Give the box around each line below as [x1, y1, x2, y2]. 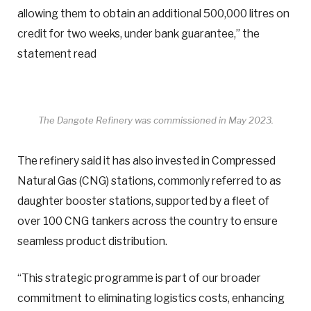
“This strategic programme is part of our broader [17, 271, 261, 285]
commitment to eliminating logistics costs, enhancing [17, 291, 285, 305]
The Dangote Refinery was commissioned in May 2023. [37, 115, 274, 126]
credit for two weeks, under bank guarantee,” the [17, 26, 260, 40]
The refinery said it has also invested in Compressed [17, 153, 276, 167]
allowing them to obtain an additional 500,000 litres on [17, 6, 289, 20]
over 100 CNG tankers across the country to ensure [17, 214, 278, 228]
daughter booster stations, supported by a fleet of [17, 194, 269, 208]
